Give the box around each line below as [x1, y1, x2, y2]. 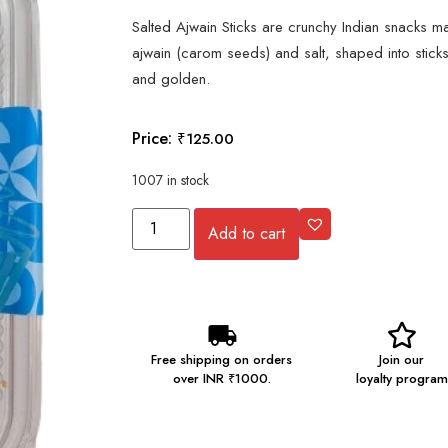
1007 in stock [132, 170, 209, 191]
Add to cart [208, 221, 286, 245]
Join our [379, 349, 425, 369]
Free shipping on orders [151, 349, 293, 369]
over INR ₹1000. [172, 368, 271, 388]
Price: [132, 127, 172, 151]
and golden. [132, 67, 210, 90]
